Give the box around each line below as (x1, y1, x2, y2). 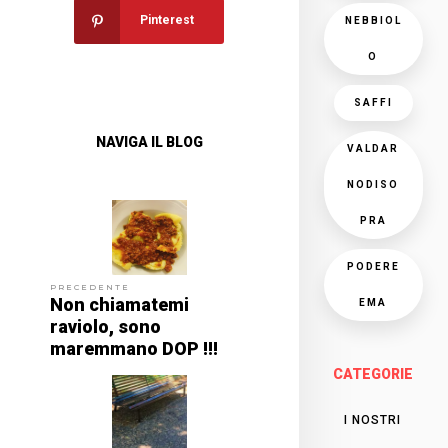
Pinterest (140, 13, 195, 28)
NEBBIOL (344, 15, 402, 26)
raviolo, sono (50, 316, 161, 337)
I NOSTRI (344, 413, 402, 427)
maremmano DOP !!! (50, 338, 218, 359)
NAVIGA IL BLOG (95, 134, 203, 150)
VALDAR (347, 143, 400, 154)
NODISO (347, 179, 400, 190)
